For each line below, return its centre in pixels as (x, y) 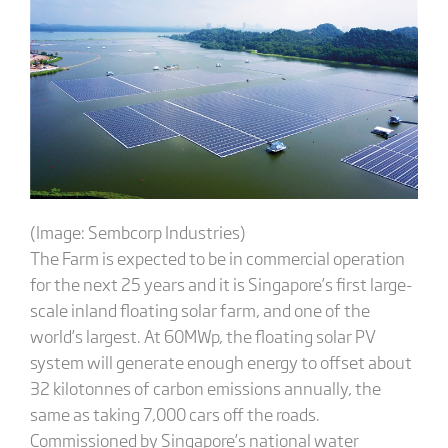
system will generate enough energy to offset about (220, 361)
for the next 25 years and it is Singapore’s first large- (221, 283)
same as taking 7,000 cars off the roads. (174, 413)
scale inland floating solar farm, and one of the (199, 309)
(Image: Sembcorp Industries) (137, 231)
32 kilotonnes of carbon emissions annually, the (205, 387)
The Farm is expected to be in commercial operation (217, 257)
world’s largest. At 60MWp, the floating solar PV (202, 335)
